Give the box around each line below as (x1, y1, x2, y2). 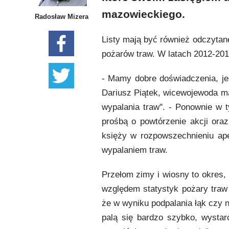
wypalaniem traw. (101, 145, 168, 155)
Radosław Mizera (34, 12, 88, 20)
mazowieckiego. (101, 8, 185, 20)
